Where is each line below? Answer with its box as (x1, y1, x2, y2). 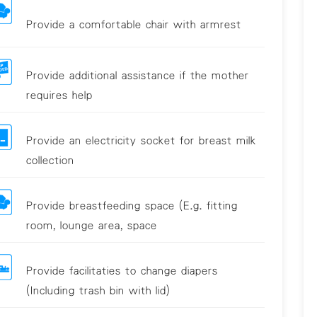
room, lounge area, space (25, 219, 157, 231)
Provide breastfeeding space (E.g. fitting (25, 200, 238, 212)
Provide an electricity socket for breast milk (25, 134, 256, 146)
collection (25, 154, 74, 166)
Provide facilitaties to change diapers (25, 265, 218, 277)
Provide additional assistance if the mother (25, 69, 249, 81)
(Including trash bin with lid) (25, 284, 171, 296)
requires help (25, 89, 93, 101)
